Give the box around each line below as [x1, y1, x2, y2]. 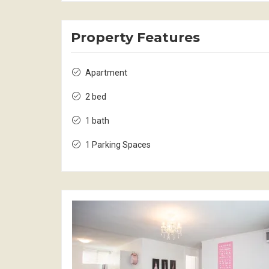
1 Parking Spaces [85, 139, 151, 150]
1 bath [85, 115, 109, 125]
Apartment [85, 67, 127, 77]
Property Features [71, 29, 200, 46]
